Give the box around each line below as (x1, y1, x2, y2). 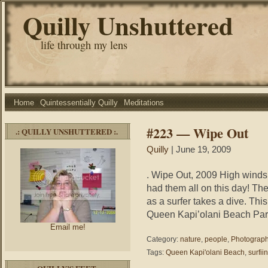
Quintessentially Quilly (40, 98, 118, 107)
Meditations (124, 98, 164, 107)
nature (180, 235, 201, 243)
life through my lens (41, 38, 127, 52)
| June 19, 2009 (169, 145, 231, 154)
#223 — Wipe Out (147, 123, 248, 143)
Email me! (50, 223, 86, 232)
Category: (147, 235, 180, 243)
